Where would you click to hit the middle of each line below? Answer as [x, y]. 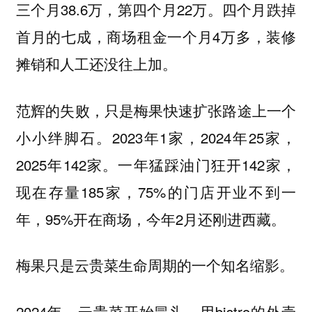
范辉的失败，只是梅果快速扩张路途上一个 [156, 110]
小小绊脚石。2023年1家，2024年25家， [156, 137]
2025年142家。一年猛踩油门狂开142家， [156, 164]
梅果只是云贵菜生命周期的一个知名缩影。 [155, 265]
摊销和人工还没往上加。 [96, 64]
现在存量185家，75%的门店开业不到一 [156, 191]
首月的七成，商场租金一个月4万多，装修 [156, 37]
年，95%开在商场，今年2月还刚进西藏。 [150, 218]
